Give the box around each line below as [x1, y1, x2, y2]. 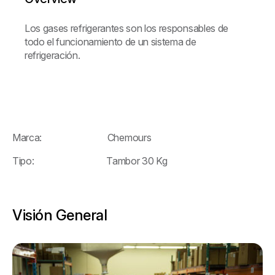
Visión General [12, 206, 107, 224]
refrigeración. [25, 48, 80, 61]
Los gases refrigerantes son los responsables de [25, 21, 228, 34]
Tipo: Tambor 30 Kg [12, 154, 168, 167]
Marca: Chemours [12, 131, 152, 144]
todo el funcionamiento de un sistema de [25, 35, 196, 48]
